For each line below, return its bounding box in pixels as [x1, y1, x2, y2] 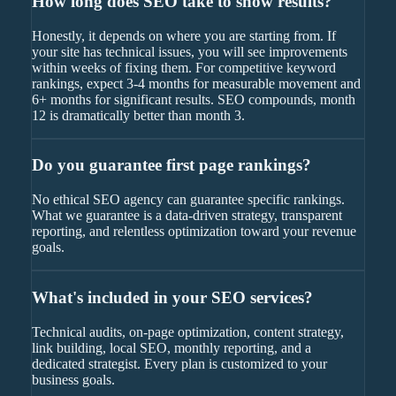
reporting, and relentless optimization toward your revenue [31, 224, 356, 240]
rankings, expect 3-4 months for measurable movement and [31, 75, 361, 91]
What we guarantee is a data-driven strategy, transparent [31, 208, 342, 224]
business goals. [31, 371, 115, 387]
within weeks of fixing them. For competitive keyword [31, 59, 336, 75]
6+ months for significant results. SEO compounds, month [31, 91, 355, 107]
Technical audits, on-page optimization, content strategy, [31, 324, 344, 339]
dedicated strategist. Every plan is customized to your [31, 355, 327, 371]
